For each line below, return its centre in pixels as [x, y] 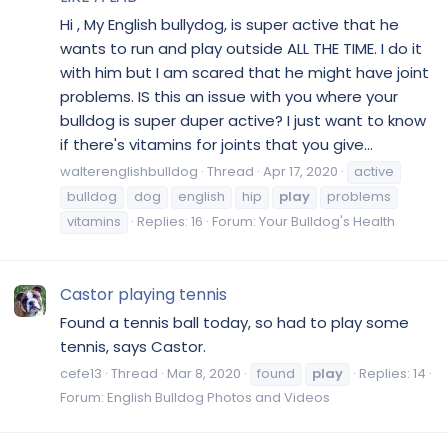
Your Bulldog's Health [327, 221]
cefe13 [81, 373]
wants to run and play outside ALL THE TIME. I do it [241, 49]
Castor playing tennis [143, 295]
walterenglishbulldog [129, 171]
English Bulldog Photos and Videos [218, 397]
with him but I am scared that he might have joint [244, 73]
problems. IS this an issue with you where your [229, 97]
